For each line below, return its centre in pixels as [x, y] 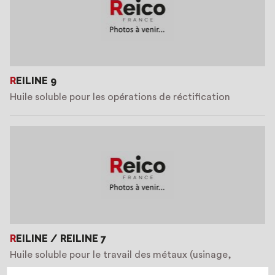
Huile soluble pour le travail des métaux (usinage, [121, 255]
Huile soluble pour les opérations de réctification [120, 97]
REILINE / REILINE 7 [61, 238]
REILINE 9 [36, 81]
